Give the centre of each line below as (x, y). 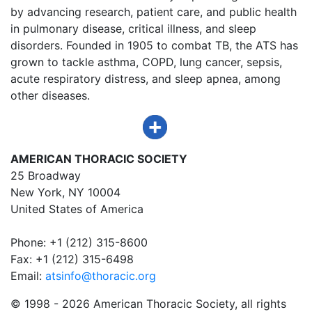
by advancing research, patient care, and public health (154, 11)
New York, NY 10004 (65, 192)
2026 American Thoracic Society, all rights (174, 303)
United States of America (77, 209)
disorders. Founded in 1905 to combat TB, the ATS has (154, 45)
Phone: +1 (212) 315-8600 (79, 242)
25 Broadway (46, 175)
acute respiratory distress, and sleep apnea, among (146, 78)
